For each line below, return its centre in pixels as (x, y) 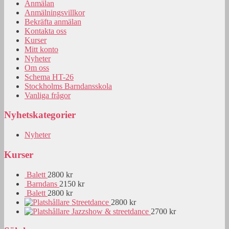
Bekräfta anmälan (53, 21)
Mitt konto (41, 49)
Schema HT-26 (49, 77)
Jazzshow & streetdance (110, 211)
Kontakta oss (45, 31)
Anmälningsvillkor (55, 12)
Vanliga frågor (48, 95)
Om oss (37, 67)
